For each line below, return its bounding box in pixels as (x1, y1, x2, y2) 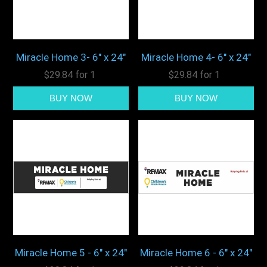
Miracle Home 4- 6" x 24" (141, 51, 251, 63)
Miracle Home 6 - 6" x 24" (139, 247, 252, 259)
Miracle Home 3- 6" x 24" (16, 51, 126, 63)
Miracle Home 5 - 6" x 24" (15, 247, 128, 259)
